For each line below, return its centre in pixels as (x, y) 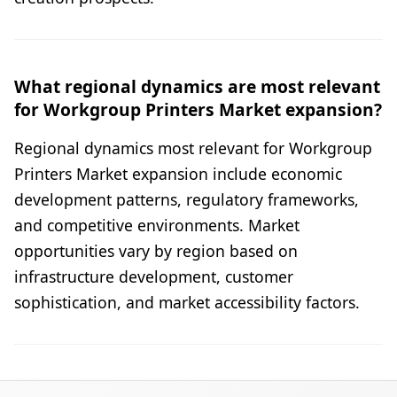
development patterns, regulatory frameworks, (187, 199)
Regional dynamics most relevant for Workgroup (193, 148)
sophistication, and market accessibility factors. (187, 302)
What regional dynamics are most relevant (197, 86)
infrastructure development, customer (154, 276)
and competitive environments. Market (157, 225)
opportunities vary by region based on (156, 250)
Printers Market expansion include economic (178, 173)
